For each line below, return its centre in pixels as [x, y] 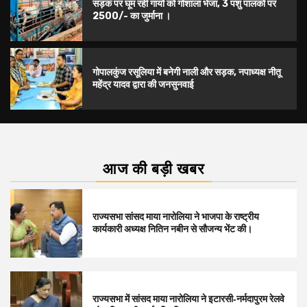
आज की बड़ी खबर [153, 169]
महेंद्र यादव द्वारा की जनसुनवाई [144, 85]
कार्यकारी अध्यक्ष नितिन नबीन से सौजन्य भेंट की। [172, 230]
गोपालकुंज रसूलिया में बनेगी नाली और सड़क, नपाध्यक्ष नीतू [186, 73]
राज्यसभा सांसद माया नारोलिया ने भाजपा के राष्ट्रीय [175, 217]
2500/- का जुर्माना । [131, 16]
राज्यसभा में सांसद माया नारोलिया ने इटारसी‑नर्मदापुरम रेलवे [188, 299]
